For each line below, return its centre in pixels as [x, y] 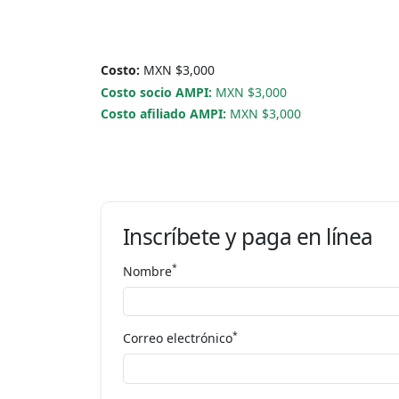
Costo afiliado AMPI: [163, 114]
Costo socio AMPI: [156, 92]
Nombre [147, 271]
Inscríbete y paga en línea [248, 236]
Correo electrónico [177, 338]
